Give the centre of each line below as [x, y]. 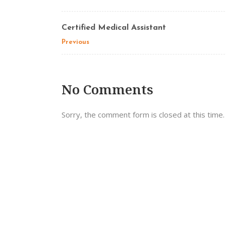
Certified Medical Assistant [114, 28]
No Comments [107, 89]
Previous [75, 42]
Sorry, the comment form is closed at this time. [143, 115]
